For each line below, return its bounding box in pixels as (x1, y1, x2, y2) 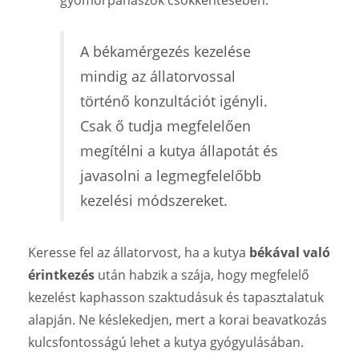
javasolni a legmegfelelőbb (80, 165, 261, 185)
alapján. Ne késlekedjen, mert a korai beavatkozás (28, 310, 327, 329)
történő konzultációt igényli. (80, 91, 268, 111)
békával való (249, 243, 330, 261)
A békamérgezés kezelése (80, 41, 251, 61)
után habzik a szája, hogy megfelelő (95, 265, 309, 284)
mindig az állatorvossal (80, 66, 236, 86)
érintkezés (28, 265, 95, 284)
